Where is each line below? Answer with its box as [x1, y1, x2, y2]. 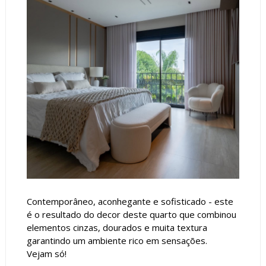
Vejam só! [26, 247, 66, 259]
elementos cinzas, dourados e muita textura [26, 221, 207, 233]
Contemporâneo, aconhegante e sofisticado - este [26, 195, 233, 207]
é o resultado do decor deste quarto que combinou [26, 208, 236, 220]
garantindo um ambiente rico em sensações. [26, 234, 207, 246]
